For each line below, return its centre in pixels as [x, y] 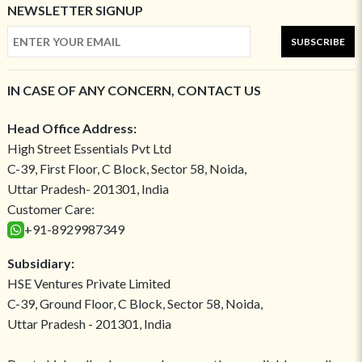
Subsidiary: [40, 263]
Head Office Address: [72, 128]
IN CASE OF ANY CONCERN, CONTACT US [134, 90]
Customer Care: [51, 209]
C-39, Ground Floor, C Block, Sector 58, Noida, [135, 304]
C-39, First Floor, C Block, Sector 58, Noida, [126, 169]
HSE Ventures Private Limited [88, 284]
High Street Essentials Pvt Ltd [89, 149]
